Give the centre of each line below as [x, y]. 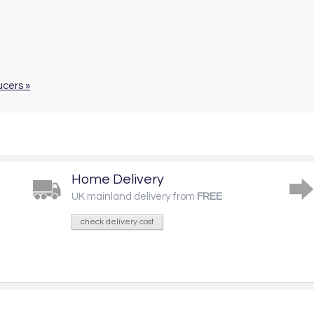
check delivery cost [117, 221]
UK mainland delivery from [134, 196]
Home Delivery [118, 179]
